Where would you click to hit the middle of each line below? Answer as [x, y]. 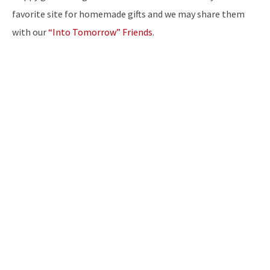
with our [30, 32]
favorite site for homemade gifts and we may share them [128, 14]
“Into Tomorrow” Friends [100, 32]
